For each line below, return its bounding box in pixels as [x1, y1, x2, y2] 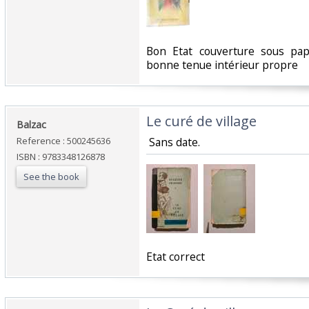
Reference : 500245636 [17, 134, 110, 148]
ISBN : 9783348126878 [17, 150, 105, 163]
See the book [23, 170, 79, 183]
